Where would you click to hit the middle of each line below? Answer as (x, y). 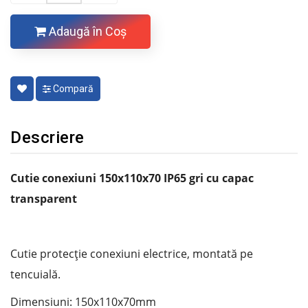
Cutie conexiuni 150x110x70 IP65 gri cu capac (132, 178)
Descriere (47, 137)
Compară (72, 88)
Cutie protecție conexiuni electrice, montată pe (132, 253)
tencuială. (35, 274)
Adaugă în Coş (86, 31)
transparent (44, 198)
